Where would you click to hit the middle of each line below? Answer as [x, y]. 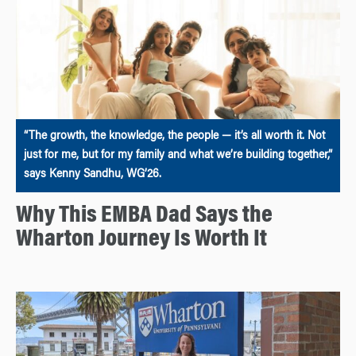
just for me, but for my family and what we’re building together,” [178, 156]
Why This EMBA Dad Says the [144, 217]
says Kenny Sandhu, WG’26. [93, 175]
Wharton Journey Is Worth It [141, 240]
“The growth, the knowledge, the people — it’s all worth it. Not [174, 137]
